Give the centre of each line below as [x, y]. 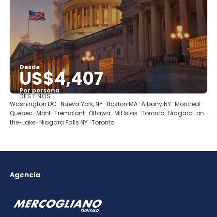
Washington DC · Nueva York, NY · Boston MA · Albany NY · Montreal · [106, 104]
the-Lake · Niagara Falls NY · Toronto [62, 122]
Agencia [25, 175]
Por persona [39, 90]
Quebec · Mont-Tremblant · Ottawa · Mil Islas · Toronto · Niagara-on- [108, 113]
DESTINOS [35, 96]
